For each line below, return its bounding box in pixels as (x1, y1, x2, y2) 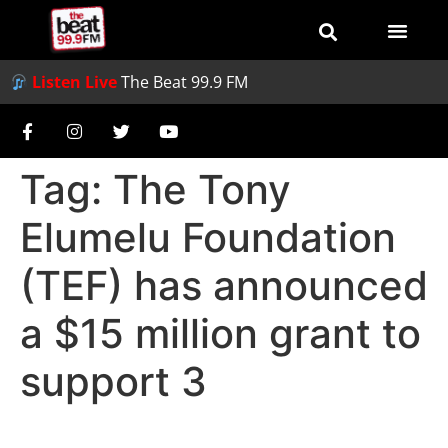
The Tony (113, 165, 291, 214)
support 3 (20, 357, 207, 406)
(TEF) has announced (20, 261, 428, 310)
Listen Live (32, 71, 118, 93)
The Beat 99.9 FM (121, 71, 249, 93)
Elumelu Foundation (20, 213, 396, 262)
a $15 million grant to (20, 309, 421, 358)
